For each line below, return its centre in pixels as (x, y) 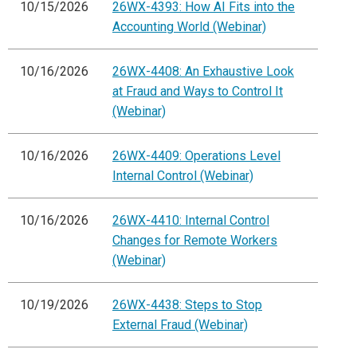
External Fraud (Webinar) (180, 325)
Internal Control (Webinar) (183, 176)
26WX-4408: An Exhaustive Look (203, 72)
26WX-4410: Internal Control (191, 221)
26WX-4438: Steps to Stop (187, 305)
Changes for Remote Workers (195, 241)
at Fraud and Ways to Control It (198, 92)
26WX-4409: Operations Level (196, 156)
